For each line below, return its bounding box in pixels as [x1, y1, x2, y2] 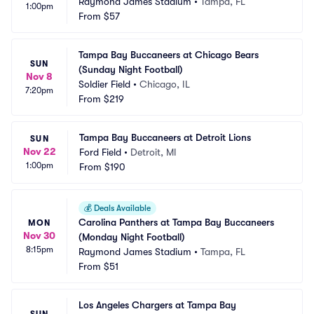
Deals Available [92, 203, 151, 213]
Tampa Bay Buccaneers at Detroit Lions [79, 132, 251, 143]
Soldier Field [78, 78, 130, 90]
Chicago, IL [139, 78, 190, 90]
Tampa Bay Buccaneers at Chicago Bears [78, 49, 259, 60]
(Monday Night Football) [78, 231, 185, 243]
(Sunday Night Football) [78, 64, 183, 75]
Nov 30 [23, 229, 55, 241]
